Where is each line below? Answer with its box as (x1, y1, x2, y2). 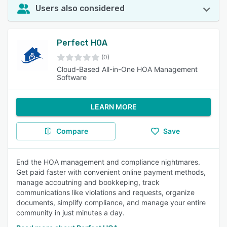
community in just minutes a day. (16, 208, 125, 217)
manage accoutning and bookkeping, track (16, 178, 160, 186)
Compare (56, 127, 88, 135)
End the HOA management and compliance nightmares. (16, 158, 200, 166)
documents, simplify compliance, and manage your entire (16, 198, 206, 207)
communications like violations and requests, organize (16, 188, 195, 197)
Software (57, 73, 87, 82)
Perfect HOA (57, 38, 108, 48)
